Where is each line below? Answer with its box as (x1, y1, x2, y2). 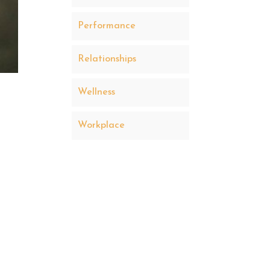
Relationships (78, 54, 137, 64)
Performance (78, 21, 136, 31)
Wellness (78, 87, 116, 97)
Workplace (78, 121, 125, 130)
